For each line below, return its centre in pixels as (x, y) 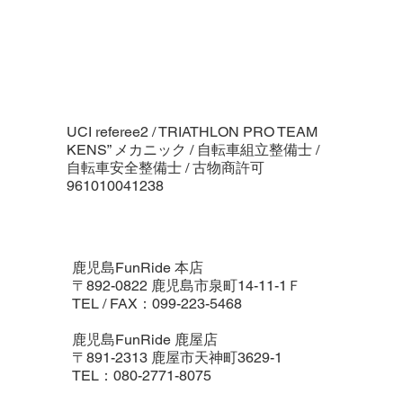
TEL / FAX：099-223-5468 (157, 304)
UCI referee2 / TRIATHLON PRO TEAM (192, 132)
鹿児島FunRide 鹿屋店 (146, 340)
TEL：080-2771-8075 (141, 376)
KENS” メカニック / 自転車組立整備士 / (193, 150)
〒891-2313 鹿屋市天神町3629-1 (177, 358)
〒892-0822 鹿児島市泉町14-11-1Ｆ (186, 286)
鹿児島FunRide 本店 (137, 268)
